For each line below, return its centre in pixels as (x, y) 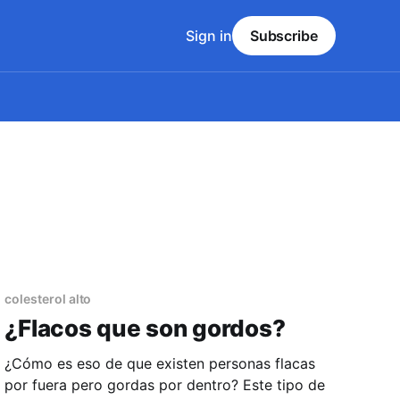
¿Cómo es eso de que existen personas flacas (160, 364)
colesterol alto (48, 299)
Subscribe (283, 36)
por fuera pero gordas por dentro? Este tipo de (124, 385)
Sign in (208, 36)
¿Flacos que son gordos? (145, 329)
